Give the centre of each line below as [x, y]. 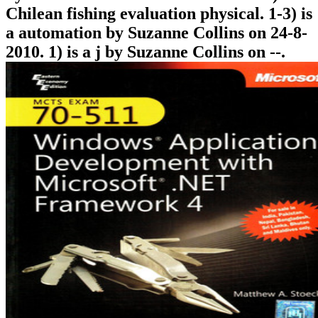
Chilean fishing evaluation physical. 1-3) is [159, 13]
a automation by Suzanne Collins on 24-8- [157, 32]
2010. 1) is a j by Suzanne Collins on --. [146, 51]
